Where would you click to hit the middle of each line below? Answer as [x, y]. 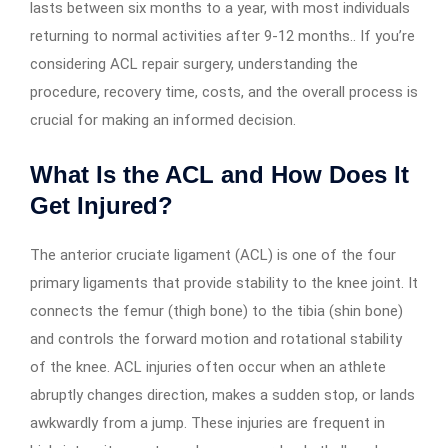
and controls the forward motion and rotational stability [216, 339]
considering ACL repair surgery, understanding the [194, 64]
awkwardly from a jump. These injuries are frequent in [207, 423]
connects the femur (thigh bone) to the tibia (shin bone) [216, 311]
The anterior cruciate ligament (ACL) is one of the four [213, 255]
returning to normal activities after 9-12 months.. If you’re [222, 36]
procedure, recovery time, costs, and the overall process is [224, 92]
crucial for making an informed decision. [163, 120]
